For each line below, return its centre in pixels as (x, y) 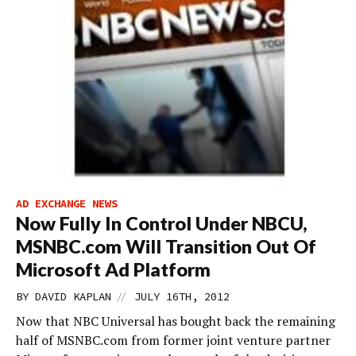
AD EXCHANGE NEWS (67, 203)
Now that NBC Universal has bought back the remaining (176, 321)
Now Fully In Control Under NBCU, (161, 223)
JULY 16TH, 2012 (182, 296)
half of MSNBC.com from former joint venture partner (173, 340)
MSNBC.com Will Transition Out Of (166, 246)
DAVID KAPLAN (73, 296)
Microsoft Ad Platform (113, 269)
